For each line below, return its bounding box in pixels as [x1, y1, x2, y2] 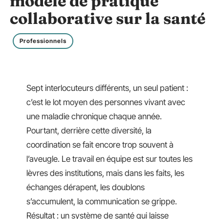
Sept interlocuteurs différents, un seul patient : [26, 83, 188, 93]
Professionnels [20, 37, 66, 44]
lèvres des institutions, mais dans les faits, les [26, 168, 184, 178]
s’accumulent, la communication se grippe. [26, 197, 177, 206]
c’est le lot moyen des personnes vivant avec [26, 97, 185, 107]
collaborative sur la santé [10, 9, 205, 28]
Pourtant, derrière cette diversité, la [26, 126, 152, 135]
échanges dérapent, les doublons [26, 182, 145, 192]
